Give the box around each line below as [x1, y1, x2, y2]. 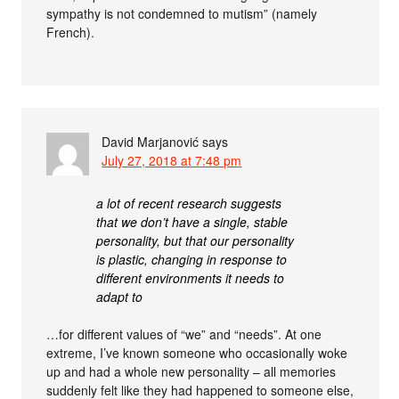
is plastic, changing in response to [96, 249, 288, 268]
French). [46, 22, 95, 41]
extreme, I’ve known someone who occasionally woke [46, 343, 348, 362]
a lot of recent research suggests [96, 193, 282, 212]
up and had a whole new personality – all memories [46, 362, 337, 380]
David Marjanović [102, 132, 199, 151]
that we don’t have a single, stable [96, 212, 289, 231]
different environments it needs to [96, 268, 285, 287]
